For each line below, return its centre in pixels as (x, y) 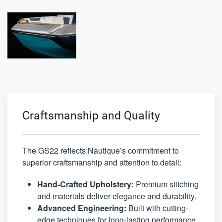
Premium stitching (166, 184)
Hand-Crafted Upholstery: (85, 184)
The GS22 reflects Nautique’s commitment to (101, 151)
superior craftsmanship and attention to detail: (102, 163)
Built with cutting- (157, 208)
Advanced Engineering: (82, 208)
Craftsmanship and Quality (91, 116)
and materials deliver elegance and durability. (117, 196)
